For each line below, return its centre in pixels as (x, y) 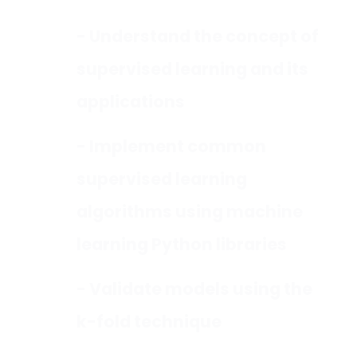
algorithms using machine (190, 214)
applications (131, 104)
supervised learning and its (192, 71)
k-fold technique (149, 324)
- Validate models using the (194, 291)
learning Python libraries (182, 246)
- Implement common (171, 148)
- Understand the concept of (198, 38)
